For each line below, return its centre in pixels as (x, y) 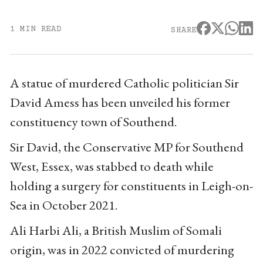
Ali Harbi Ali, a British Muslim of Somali (116, 230)
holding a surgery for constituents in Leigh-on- (131, 185)
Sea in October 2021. (64, 205)
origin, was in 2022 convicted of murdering (122, 249)
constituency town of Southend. (93, 121)
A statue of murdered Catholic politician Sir (124, 82)
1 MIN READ (36, 29)
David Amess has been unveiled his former (120, 102)
